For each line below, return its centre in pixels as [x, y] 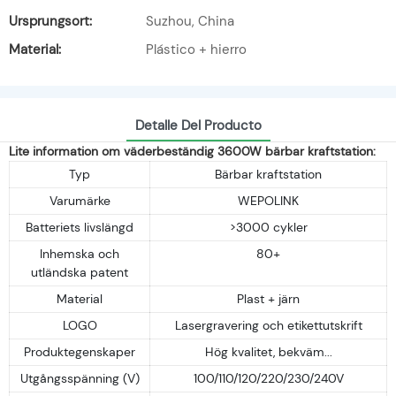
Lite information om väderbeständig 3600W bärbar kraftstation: [192, 151]
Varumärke [80, 200]
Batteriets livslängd [80, 227]
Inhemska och [80, 253]
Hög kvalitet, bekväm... [268, 351]
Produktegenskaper [80, 351]
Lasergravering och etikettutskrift [268, 325]
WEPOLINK [268, 200]
